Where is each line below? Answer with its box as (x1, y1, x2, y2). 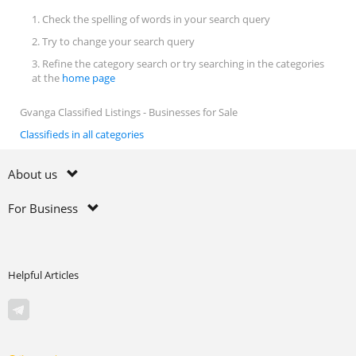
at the (32, 71, 62, 85)
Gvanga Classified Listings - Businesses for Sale (20, 105, 238, 119)
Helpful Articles (8, 268, 79, 282)
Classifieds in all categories (20, 127, 144, 141)
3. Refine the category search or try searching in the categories (32, 56, 324, 71)
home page (62, 71, 115, 85)
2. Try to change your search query (32, 34, 195, 48)
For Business (8, 200, 87, 216)
